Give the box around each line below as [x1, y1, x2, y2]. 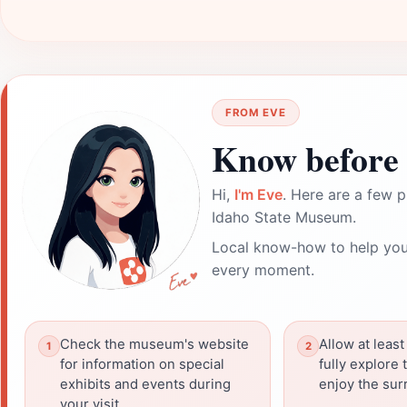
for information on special [60, 356, 224, 372]
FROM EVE [225, 106, 286, 119]
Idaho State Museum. [212, 208, 356, 226]
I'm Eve [234, 185, 283, 203]
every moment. [212, 261, 314, 279]
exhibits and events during [60, 376, 231, 392]
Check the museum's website [60, 336, 249, 352]
